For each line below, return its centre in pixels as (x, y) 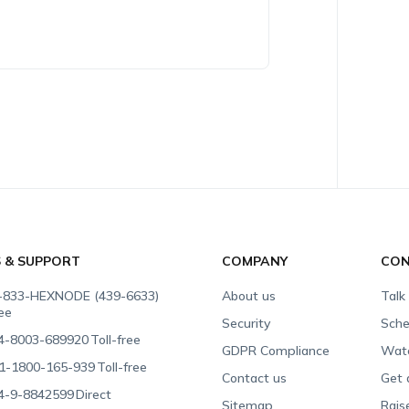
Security (246, 323)
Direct (94, 394)
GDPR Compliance (276, 351)
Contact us (255, 378)
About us (249, 296)
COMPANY (255, 261)
